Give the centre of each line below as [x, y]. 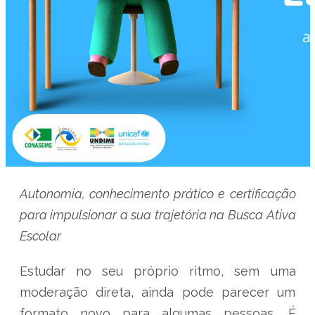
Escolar [40, 236]
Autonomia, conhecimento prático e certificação [157, 194]
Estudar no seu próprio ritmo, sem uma [157, 271]
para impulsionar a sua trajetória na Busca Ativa [157, 215]
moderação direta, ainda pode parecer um [157, 292]
